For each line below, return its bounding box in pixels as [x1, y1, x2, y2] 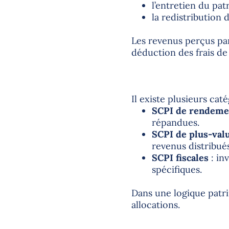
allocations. [131, 198, 180, 211]
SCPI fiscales [151, 151, 209, 164]
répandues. [151, 116, 199, 128]
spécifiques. [151, 163, 202, 175]
